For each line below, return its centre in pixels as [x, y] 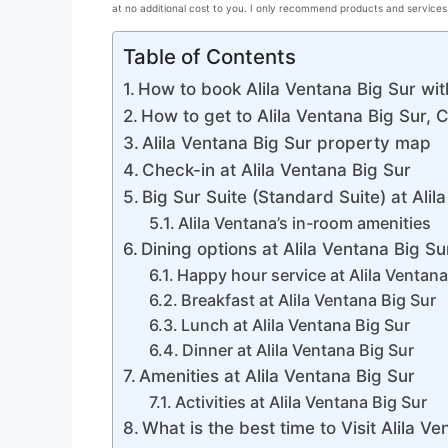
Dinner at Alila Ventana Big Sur [297, 350]
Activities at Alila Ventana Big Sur [300, 402]
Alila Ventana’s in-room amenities [304, 223]
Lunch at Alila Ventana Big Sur [295, 325]
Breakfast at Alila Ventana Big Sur [308, 300]
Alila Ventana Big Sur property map [287, 143]
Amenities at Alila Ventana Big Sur [277, 376]
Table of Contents [209, 57]
